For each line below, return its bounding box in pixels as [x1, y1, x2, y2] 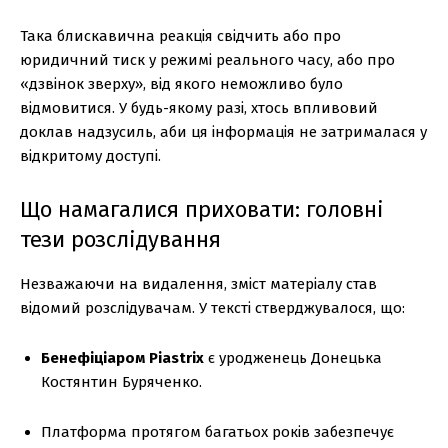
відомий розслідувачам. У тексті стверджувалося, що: [20, 299, 405, 318]
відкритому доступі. [20, 147, 161, 166]
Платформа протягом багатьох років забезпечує [41, 423, 394, 442]
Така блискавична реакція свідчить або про [20, 27, 341, 46]
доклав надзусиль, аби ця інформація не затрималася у [20, 123, 427, 142]
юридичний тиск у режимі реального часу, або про [20, 51, 395, 70]
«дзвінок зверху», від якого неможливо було [20, 75, 343, 94]
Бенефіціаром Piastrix [41, 349, 204, 368]
